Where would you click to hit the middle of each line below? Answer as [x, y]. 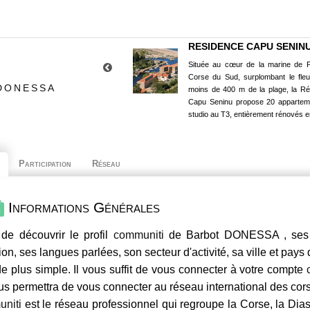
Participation [45, 164]
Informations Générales [82, 207]
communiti [138, 235]
